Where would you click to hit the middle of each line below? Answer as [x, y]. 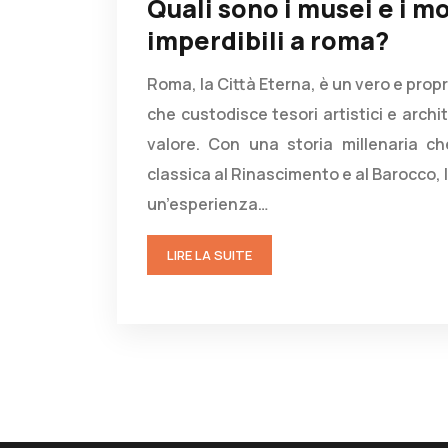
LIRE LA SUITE [209, 255]
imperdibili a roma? [268, 40]
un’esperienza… [208, 204]
